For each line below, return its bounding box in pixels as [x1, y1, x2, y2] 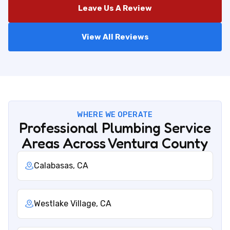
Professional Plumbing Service [19, 119, 211, 137]
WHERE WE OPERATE [77, 110, 153, 119]
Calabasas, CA [34, 160, 88, 170]
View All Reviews [81, 32, 149, 42]
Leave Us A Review [78, 3, 152, 13]
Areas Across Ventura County [22, 134, 208, 152]
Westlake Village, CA [34, 198, 111, 208]
